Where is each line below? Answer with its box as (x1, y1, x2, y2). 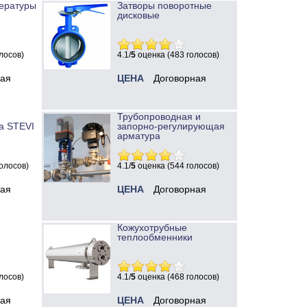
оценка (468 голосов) (136, 272, 219, 282)
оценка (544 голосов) (136, 161, 219, 171)
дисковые (117, 10, 160, 21)
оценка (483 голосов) (136, 50, 219, 60)
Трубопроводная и (117, 111, 201, 123)
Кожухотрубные (117, 222, 187, 234)
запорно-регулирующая (117, 121, 225, 132)
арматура (117, 130, 160, 142)
